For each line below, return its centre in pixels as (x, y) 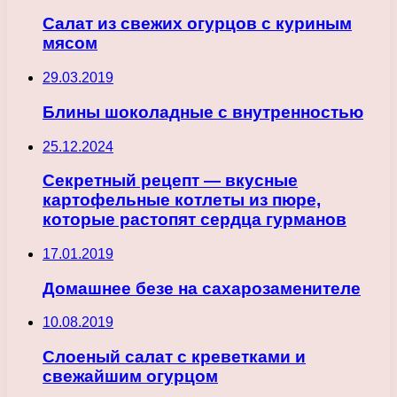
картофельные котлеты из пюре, (182, 200)
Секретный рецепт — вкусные (170, 181)
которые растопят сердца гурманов (195, 220)
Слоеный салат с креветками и (174, 357)
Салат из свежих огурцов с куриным (197, 24)
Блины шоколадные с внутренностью (203, 112)
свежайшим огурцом (130, 377)
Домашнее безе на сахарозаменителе (202, 288)
